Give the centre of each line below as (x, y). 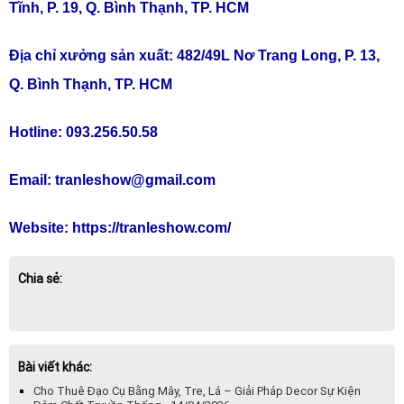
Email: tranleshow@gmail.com (112, 180)
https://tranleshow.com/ (151, 228)
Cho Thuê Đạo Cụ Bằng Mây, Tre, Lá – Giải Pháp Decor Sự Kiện (197, 391)
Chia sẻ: (40, 279)
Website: (41, 228)
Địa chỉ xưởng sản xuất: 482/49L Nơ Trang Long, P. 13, (194, 56)
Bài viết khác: (55, 367)
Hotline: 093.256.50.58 (83, 133)
